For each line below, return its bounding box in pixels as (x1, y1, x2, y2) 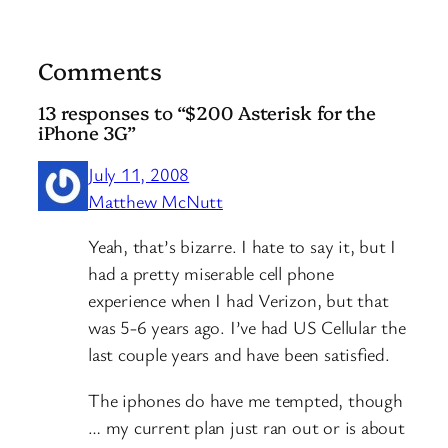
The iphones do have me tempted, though (88, 387, 403, 412)
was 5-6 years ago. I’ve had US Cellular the (88, 315, 406, 340)
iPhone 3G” (38, 119, 137, 146)
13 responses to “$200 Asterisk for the (38, 99, 377, 126)
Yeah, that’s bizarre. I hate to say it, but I (88, 234, 397, 259)
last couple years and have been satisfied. (88, 342, 390, 367)
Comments (38, 54, 163, 87)
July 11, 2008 (88, 161, 190, 186)
